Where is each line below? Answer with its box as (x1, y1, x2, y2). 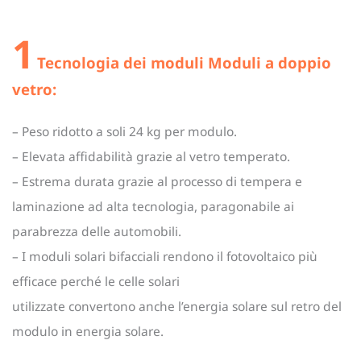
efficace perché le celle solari (12, 272, 180, 290)
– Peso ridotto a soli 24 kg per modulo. (12, 122, 237, 140)
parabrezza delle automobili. (12, 222, 181, 240)
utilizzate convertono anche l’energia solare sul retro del (12, 297, 342, 315)
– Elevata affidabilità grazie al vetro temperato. (12, 147, 290, 165)
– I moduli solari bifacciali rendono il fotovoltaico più (12, 247, 317, 265)
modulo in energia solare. (12, 322, 164, 340)
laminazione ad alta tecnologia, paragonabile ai (12, 197, 294, 215)
